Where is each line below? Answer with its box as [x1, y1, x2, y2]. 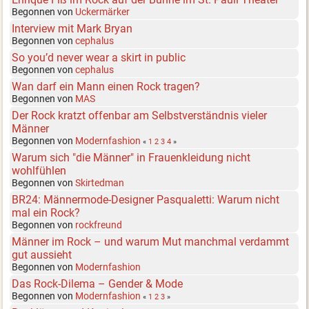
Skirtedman [75, 177, 125, 188]
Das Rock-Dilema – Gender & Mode [12, 277, 183, 290]
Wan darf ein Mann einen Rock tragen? [12, 79, 201, 93]
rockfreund [75, 219, 123, 230]
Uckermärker [75, 6, 130, 17]
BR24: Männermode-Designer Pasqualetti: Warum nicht [12, 192, 280, 206]
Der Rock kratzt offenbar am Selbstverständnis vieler [12, 108, 268, 122]
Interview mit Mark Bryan [12, 21, 133, 35]
